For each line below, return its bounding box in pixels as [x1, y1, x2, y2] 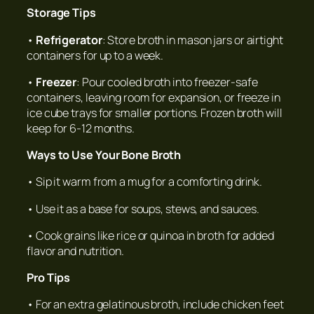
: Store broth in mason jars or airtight [102, 32, 283, 48]
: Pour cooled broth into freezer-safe [76, 74, 258, 90]
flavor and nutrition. [27, 243, 124, 259]
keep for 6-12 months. [27, 120, 135, 136]
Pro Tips [27, 270, 71, 286]
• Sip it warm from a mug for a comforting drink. [27, 174, 263, 190]
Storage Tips [27, 5, 96, 21]
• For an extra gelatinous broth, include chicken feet [27, 296, 284, 313]
